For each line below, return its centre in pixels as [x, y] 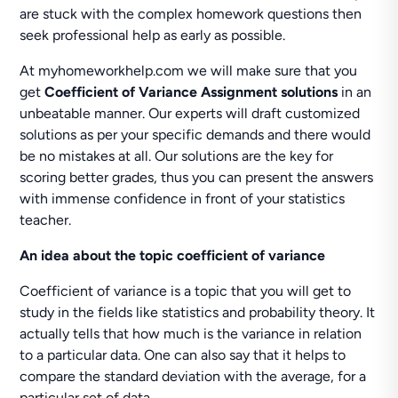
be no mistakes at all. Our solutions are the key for [177, 156]
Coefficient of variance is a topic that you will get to [186, 291]
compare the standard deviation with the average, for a [193, 376]
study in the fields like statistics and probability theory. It [198, 312]
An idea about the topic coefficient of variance [175, 255]
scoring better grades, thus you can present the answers [197, 177]
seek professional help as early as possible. [153, 35]
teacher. [46, 220]
